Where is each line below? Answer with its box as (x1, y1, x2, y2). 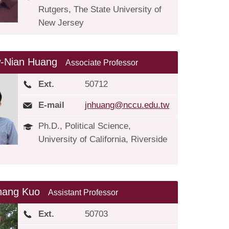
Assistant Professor (48, 188, 119, 197)
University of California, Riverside (38, 134, 168, 144)
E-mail (38, 100, 65, 110)
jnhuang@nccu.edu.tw (85, 100, 170, 110)
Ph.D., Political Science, (38, 121, 131, 131)
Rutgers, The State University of (38, 5, 162, 14)
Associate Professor (65, 58, 139, 67)
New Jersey (38, 18, 84, 28)
